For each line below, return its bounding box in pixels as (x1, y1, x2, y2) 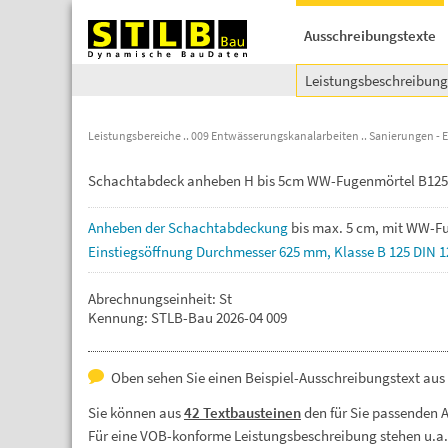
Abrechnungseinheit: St (88, 289, 232, 308)
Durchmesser (196, 242, 279, 261)
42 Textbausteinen (184, 403, 301, 422)
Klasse (334, 242, 377, 261)
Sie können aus (88, 403, 184, 422)
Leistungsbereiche (88, 128, 181, 143)
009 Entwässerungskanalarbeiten (191, 128, 359, 143)
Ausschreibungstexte (304, 26, 436, 45)
